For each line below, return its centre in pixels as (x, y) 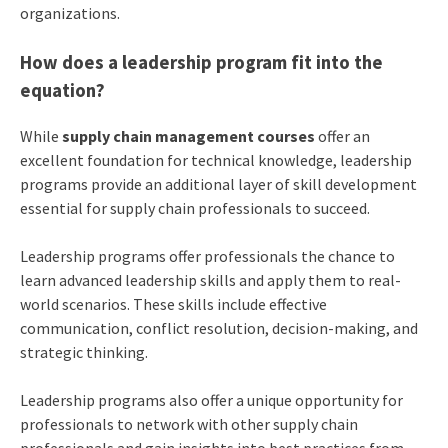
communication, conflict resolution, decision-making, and (218, 327)
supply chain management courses (188, 135)
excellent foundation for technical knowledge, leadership (215, 159)
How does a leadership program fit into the (201, 63)
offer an (342, 135)
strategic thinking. (83, 351)
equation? (62, 91)
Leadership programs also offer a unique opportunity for (211, 399)
